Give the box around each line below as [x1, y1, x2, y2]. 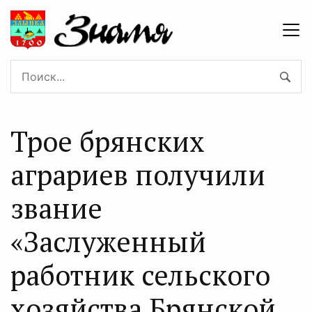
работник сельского [10, 256, 270, 293]
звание [10, 189, 102, 226]
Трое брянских [10, 122, 205, 159]
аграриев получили [10, 155, 265, 193]
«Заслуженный [10, 222, 206, 260]
